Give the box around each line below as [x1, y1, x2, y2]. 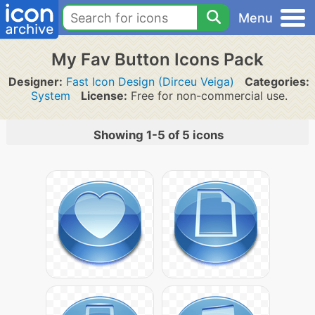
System [30, 89, 70, 103]
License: [80, 89, 127, 103]
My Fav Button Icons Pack [51, 49, 264, 70]
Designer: [8, 75, 63, 89]
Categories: [245, 75, 309, 89]
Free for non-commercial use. [127, 89, 288, 103]
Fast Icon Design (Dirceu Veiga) [66, 75, 234, 89]
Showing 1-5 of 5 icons [94, 128, 224, 142]
